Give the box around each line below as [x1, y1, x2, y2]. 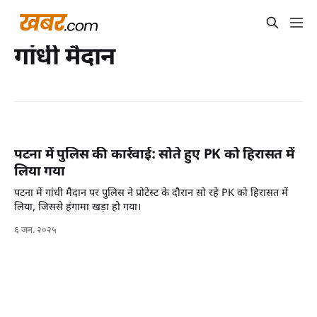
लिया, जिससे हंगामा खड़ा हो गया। [14, 201, 142, 215]
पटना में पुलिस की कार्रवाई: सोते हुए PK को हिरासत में [14, 146, 294, 165]
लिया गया [14, 163, 65, 182]
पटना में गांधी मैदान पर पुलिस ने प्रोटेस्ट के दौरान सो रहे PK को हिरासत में [14, 187, 288, 201]
